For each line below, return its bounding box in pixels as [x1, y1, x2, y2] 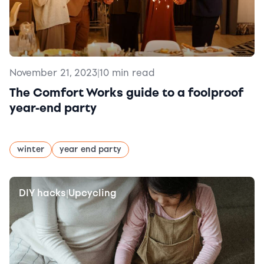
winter [17, 144, 44, 154]
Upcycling [68, 187, 117, 199]
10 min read [100, 67, 155, 78]
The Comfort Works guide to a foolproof [9, 85, 243, 100]
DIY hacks [19, 187, 66, 199]
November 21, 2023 [9, 67, 97, 78]
